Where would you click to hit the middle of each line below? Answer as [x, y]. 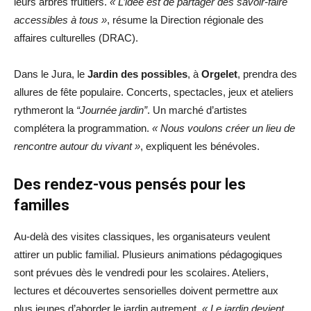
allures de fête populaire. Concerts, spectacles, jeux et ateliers [154, 92]
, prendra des [267, 74]
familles [42, 205]
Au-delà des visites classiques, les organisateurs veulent [142, 236]
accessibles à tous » [60, 19]
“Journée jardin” [112, 110]
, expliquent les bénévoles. [200, 146]
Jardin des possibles [137, 74]
